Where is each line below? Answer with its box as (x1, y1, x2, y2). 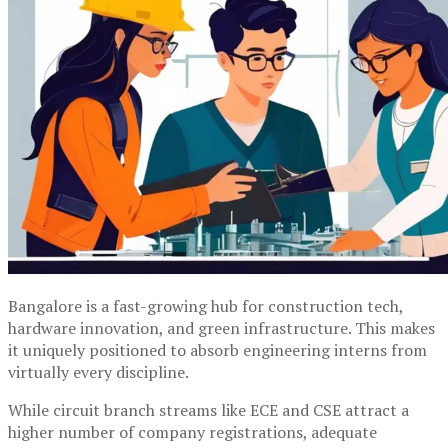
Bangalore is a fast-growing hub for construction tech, (8, 294, 403, 317)
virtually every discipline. (8, 360, 189, 383)
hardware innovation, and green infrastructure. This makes (8, 316, 435, 339)
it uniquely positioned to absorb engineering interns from (8, 338, 427, 361)
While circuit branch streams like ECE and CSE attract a (8, 398, 409, 421)
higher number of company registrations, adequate (8, 420, 377, 443)
